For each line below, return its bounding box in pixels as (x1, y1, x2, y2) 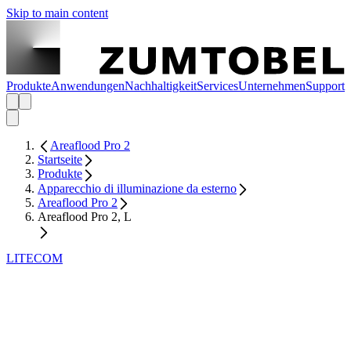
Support (306, 78, 345, 92)
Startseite (38, 153, 82, 167)
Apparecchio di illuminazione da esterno (38, 181, 237, 195)
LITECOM (6, 251, 63, 265)
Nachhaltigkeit (125, 78, 197, 92)
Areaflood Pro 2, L (38, 210, 132, 224)
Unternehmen (238, 78, 306, 92)
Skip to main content (6, 6, 108, 20)
